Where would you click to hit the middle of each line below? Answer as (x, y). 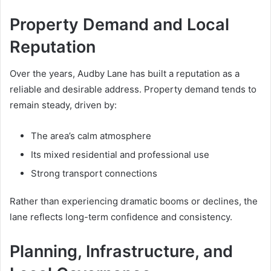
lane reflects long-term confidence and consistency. (121, 217)
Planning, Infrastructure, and (121, 252)
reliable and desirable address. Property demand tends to (133, 90)
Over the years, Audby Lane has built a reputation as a (125, 74)
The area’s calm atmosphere (91, 136)
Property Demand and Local (119, 24)
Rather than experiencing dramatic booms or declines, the (134, 201)
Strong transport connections (94, 174)
